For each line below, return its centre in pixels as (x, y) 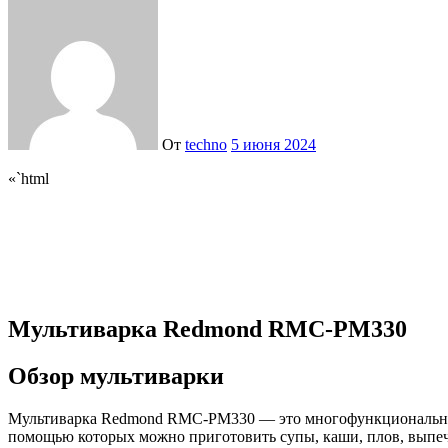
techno (206, 144)
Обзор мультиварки (116, 375)
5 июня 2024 (273, 144)
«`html (35, 178)
